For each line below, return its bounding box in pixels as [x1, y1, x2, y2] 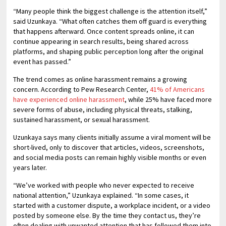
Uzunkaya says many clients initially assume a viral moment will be [13, 133, 211, 142]
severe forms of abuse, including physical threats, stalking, [13, 105, 193, 114]
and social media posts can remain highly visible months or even [13, 153, 207, 162]
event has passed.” [13, 57, 72, 66]
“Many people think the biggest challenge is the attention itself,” [13, 7, 208, 16]
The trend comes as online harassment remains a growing [13, 75, 188, 84]
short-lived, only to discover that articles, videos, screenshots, [13, 143, 205, 152]
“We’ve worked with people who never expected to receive [13, 181, 195, 190]
